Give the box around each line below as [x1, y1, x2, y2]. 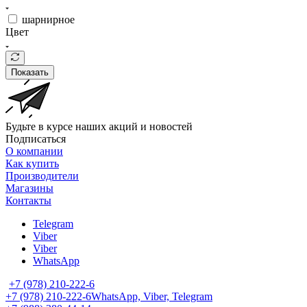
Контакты [5, 194, 51, 206]
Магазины [5, 182, 53, 194]
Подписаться [5, 132, 66, 145]
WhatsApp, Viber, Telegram [91, 290, 212, 302]
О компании [5, 145, 63, 157]
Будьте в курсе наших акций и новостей [5, 120, 193, 132]
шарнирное [22, 13, 75, 25]
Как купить [5, 157, 59, 169]
